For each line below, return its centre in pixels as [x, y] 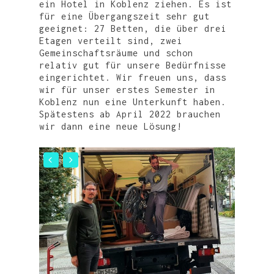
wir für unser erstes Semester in [127, 90]
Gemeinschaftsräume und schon [116, 53]
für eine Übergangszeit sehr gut [124, 17]
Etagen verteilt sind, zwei [111, 41]
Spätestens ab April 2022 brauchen [130, 114]
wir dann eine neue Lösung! [111, 127]
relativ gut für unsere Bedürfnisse [133, 65]
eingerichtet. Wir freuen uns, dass [133, 78]
